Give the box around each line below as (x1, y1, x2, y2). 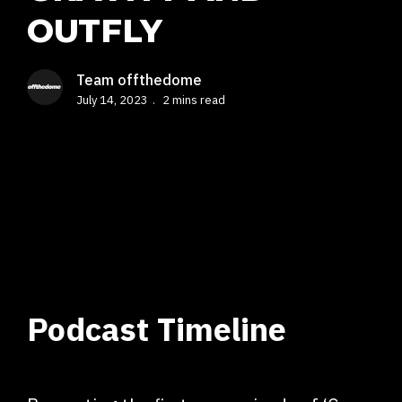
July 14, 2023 (76, 92, 148, 108)
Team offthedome (76, 71, 202, 89)
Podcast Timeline (27, 308, 286, 350)
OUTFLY (27, 11, 162, 50)
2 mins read (162, 92, 225, 108)
